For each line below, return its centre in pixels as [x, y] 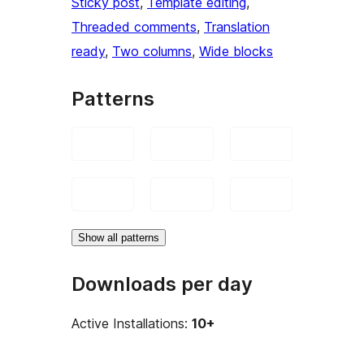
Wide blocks [236, 51]
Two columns [152, 51]
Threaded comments [134, 26]
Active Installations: [132, 324]
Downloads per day [162, 284]
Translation [237, 26]
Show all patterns [119, 237]
